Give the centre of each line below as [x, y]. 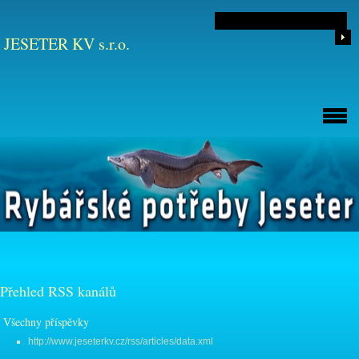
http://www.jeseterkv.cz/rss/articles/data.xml [121, 342]
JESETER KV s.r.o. [67, 44]
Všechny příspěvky [46, 322]
